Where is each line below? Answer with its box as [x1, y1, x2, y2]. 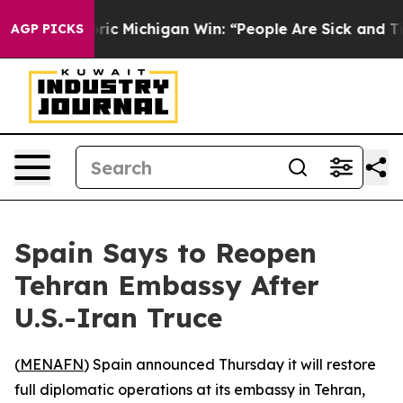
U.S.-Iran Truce [14, 300, 222, 335]
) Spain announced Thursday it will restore [84, 355, 376, 373]
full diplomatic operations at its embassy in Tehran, [14, 381, 365, 399]
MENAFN [20, 355, 84, 373]
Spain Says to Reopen [14, 236, 317, 270]
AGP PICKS [11, 21, 84, 37]
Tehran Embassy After [14, 268, 319, 302]
